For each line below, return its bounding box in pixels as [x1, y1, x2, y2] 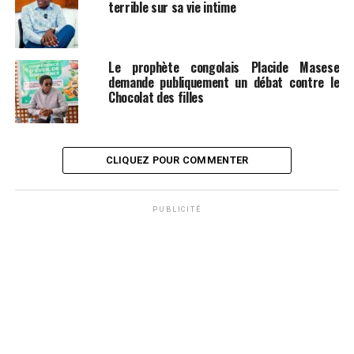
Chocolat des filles [107, 88, 204, 107]
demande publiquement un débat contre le [107, 73, 340, 92]
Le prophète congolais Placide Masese [107, 58, 340, 77]
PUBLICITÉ [153, 205, 201, 214]
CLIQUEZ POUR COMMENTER [105, 154, 249, 167]
